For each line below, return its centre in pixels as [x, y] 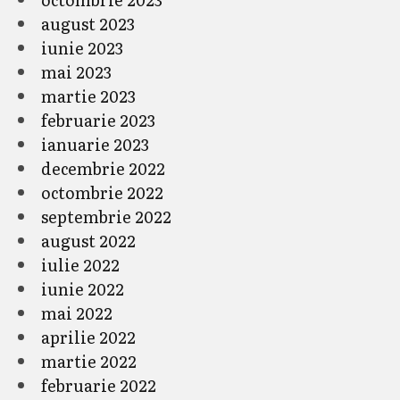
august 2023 [88, 23]
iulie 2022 [80, 264]
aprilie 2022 [88, 337]
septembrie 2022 [106, 216]
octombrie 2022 [102, 192]
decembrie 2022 [103, 168]
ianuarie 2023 [95, 144]
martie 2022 [89, 361]
